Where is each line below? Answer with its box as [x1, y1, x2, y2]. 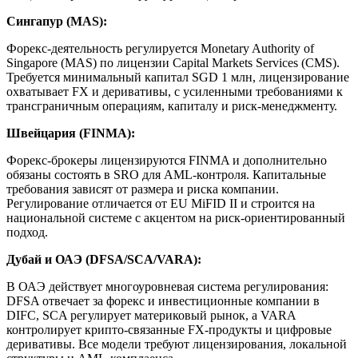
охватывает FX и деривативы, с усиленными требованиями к [6, 85, 343, 99]
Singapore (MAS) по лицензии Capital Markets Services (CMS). [6, 56, 340, 70]
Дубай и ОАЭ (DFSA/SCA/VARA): [6, 253, 201, 267]
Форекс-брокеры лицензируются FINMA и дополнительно [6, 153, 327, 168]
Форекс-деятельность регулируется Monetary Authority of [6, 42, 314, 56]
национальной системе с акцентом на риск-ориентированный [6, 211, 345, 225]
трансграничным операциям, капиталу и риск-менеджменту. [6, 99, 337, 113]
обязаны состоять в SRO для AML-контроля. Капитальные [6, 168, 326, 182]
